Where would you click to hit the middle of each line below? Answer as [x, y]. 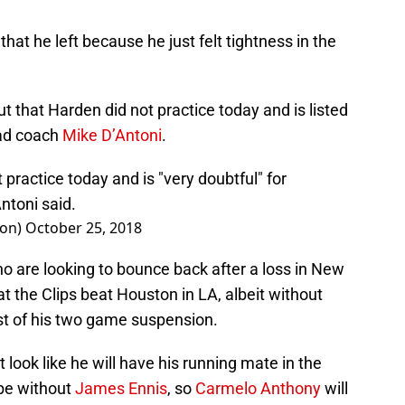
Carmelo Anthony [258, 389]
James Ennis [121, 389]
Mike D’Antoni [112, 136]
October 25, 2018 [84, 228]
